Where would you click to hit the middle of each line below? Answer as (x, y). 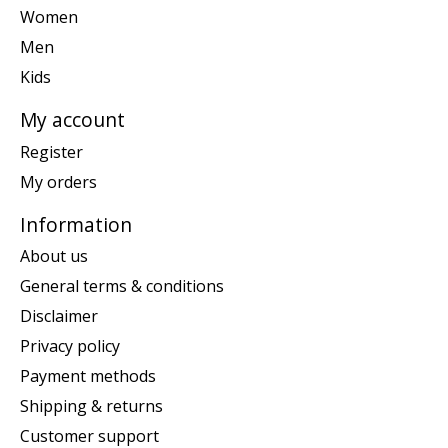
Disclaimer (59, 316)
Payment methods (88, 376)
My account (72, 120)
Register (51, 151)
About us (54, 256)
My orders (58, 181)
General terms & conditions (122, 286)
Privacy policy (70, 346)
